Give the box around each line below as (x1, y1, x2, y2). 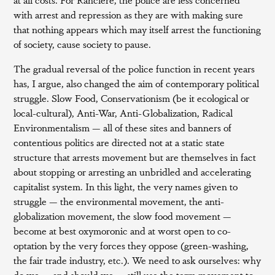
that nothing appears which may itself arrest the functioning (14, 22, 261, 36)
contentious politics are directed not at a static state (14, 135, 225, 149)
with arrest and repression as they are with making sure (14, 7, 244, 21)
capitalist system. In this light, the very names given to (14, 179, 238, 193)
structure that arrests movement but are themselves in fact (14, 150, 257, 164)
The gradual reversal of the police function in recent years (14, 61, 255, 76)
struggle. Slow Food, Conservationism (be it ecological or (14, 91, 250, 105)
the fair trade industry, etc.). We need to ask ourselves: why (14, 253, 261, 267)
